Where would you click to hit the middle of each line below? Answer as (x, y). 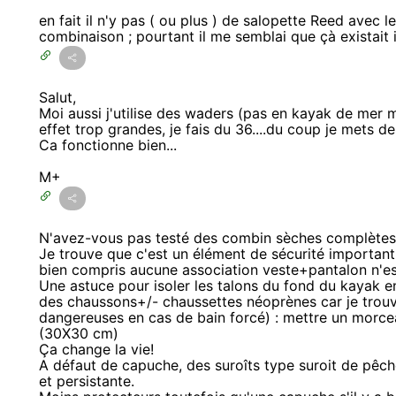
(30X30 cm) (79, 333)
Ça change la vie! (96, 349)
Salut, (57, 97)
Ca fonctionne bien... (108, 145)
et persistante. (87, 381)
